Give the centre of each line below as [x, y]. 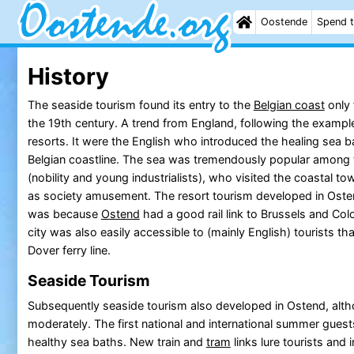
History [68, 76]
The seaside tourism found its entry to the [140, 104]
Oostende [284, 22]
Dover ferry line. [69, 250]
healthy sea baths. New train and [117, 341]
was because [64, 213]
